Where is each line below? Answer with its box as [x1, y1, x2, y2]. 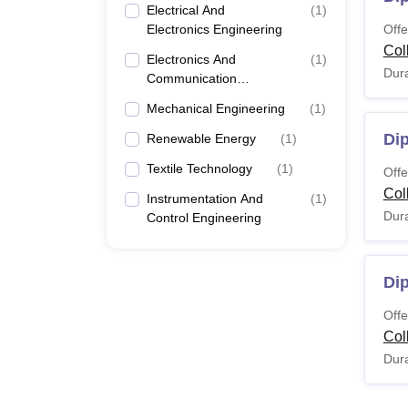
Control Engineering [147, 210, 261, 225]
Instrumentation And [147, 191, 263, 206]
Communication [147, 71, 237, 86]
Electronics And [147, 52, 236, 66]
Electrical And [147, 3, 225, 17]
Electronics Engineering [147, 22, 282, 36]
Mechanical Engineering [147, 101, 285, 116]
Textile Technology [147, 161, 252, 176]
